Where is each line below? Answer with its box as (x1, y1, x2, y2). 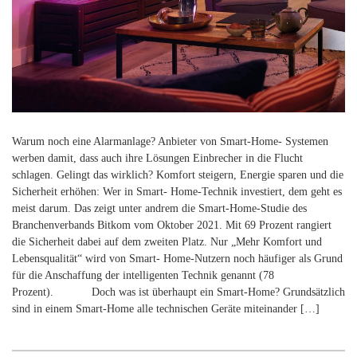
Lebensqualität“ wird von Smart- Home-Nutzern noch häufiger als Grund (12, 253, 343, 265)
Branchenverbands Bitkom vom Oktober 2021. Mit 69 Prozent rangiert (12, 219, 331, 232)
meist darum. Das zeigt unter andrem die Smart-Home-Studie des (12, 202, 307, 215)
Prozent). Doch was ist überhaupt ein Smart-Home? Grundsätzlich (12, 286, 345, 299)
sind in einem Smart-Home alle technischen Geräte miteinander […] (12, 303, 320, 316)
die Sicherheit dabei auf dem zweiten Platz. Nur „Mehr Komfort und (12, 236, 322, 249)
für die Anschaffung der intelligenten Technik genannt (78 (12, 269, 274, 282)
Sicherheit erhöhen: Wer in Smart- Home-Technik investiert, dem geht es (12, 186, 342, 198)
